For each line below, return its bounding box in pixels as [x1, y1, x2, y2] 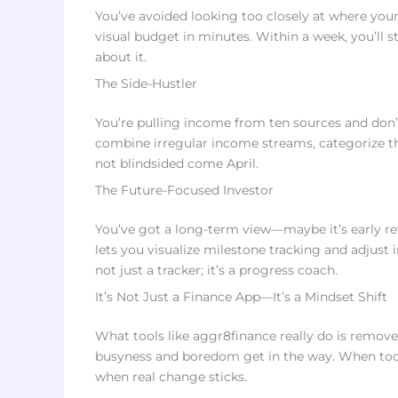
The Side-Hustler [95, 76, 197, 92]
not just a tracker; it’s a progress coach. [95, 262, 338, 278]
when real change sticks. [95, 369, 247, 385]
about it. [95, 49, 147, 65]
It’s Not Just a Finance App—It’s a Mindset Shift [95, 289, 387, 305]
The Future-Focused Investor [95, 182, 274, 198]
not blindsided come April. [95, 155, 259, 171]
